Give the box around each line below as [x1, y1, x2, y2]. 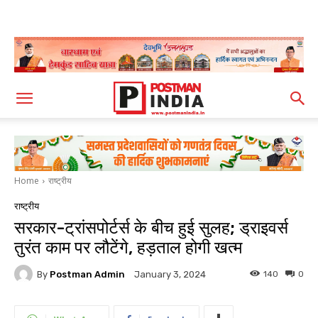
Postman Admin [50, 268, 125, 280]
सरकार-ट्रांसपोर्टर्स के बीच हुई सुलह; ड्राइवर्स [14, 218, 288, 238]
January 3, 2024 [134, 269, 206, 280]
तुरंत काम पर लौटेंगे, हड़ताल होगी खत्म [14, 238, 242, 258]
